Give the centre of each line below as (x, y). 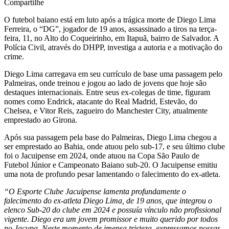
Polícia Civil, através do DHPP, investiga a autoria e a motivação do (113, 47)
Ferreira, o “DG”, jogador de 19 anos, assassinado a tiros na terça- (110, 29)
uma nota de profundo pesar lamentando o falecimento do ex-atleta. (112, 174)
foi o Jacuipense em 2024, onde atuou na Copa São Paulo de (102, 155)
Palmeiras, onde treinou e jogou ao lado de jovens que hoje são (105, 83)
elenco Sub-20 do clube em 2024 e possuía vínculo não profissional (113, 210)
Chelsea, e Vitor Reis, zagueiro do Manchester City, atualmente (106, 110)
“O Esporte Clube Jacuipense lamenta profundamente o (95, 191)
